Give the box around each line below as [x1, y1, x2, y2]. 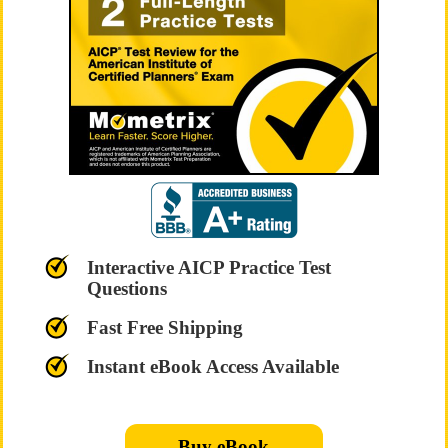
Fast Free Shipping [86, 317, 243, 338]
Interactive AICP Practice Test [86, 257, 331, 278]
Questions [86, 278, 167, 299]
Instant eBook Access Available [86, 356, 339, 377]
